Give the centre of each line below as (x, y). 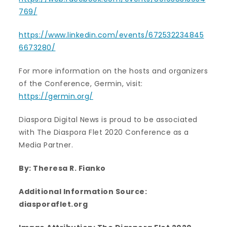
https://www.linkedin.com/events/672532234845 (111, 35)
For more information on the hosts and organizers (113, 71)
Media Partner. (46, 145)
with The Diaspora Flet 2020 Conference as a (104, 133)
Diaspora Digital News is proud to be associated (108, 120)
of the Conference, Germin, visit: (81, 84)
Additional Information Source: (83, 192)
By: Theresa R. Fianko (62, 168)
